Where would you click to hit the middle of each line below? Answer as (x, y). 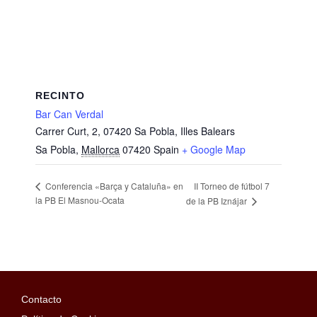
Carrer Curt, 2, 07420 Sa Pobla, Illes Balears (135, 131)
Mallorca (100, 150)
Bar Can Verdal (69, 114)
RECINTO (60, 96)
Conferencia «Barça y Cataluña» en (113, 186)
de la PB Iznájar (218, 201)
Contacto (41, 300)
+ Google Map (214, 150)
